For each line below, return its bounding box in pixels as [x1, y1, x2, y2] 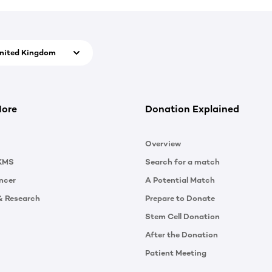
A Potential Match [145, 175, 215, 185]
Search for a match [145, 157, 220, 166]
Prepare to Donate [145, 193, 215, 203]
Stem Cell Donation [145, 211, 220, 221]
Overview [145, 138, 181, 148]
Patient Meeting [145, 248, 206, 257]
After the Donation [145, 229, 218, 239]
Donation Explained [145, 103, 239, 115]
